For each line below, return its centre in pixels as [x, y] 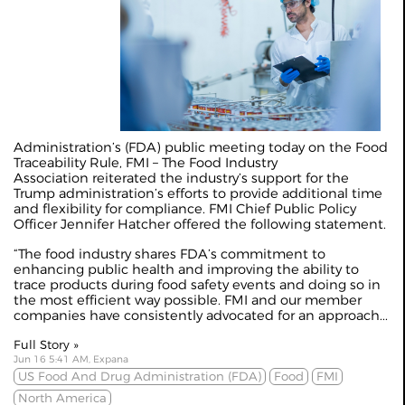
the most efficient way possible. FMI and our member [188, 300]
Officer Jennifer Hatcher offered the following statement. [200, 224]
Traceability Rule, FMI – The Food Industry [146, 162]
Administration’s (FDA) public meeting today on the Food [201, 147]
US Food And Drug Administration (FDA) [140, 376]
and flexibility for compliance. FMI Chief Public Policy [185, 208]
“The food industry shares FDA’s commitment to [170, 254]
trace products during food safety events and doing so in [197, 284]
